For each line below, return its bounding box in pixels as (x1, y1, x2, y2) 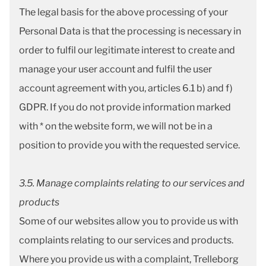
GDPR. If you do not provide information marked (19, 102, 231, 113)
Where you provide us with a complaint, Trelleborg (19, 254, 239, 265)
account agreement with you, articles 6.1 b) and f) (19, 83, 233, 94)
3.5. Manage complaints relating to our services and (19, 178, 245, 189)
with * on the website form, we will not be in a (19, 121, 213, 132)
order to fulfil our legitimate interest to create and (19, 45, 235, 56)
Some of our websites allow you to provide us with (19, 216, 238, 227)
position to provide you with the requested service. (19, 140, 240, 151)
